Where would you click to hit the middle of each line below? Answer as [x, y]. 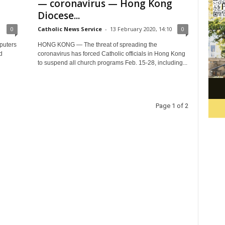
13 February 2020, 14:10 [141, 29]
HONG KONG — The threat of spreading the [97, 45]
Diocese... [59, 16]
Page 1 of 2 [172, 106]
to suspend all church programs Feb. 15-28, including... [112, 63]
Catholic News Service [70, 29]
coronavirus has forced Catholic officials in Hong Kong [111, 54]
